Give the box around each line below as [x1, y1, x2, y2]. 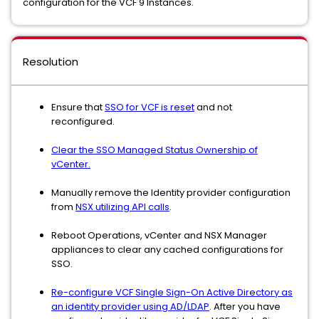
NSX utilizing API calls [75, 200, 169, 214]
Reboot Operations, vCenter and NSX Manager [51, 229, 267, 242]
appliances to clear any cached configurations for [51, 243, 283, 256]
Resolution [23, 54, 78, 69]
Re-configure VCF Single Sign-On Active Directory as [51, 286, 293, 299]
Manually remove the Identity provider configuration [51, 186, 291, 199]
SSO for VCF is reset [105, 100, 194, 114]
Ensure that [51, 100, 105, 114]
